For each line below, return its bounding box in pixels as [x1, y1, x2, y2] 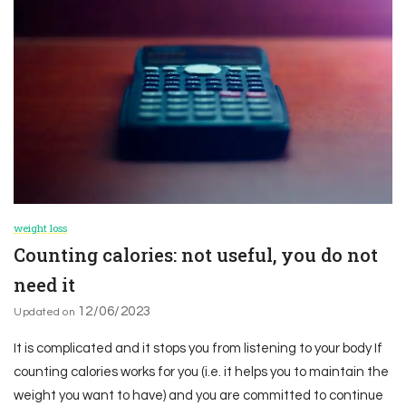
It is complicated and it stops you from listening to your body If [14, 342, 382, 356]
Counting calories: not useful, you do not [14, 243, 378, 267]
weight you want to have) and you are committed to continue [14, 389, 383, 403]
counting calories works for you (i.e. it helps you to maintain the [14, 365, 389, 380]
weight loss [14, 221, 67, 236]
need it [14, 273, 75, 297]
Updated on [14, 306, 78, 318]
